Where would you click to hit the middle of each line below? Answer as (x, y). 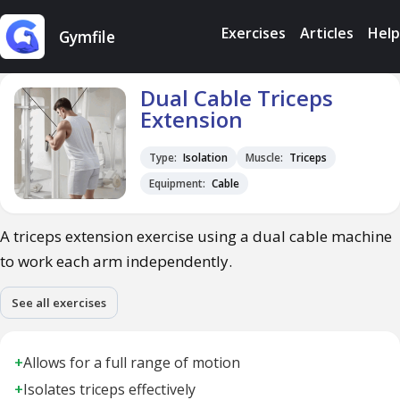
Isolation (204, 157)
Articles (327, 33)
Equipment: (177, 184)
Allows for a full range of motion (132, 362)
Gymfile (87, 37)
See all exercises (59, 303)
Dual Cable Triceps (237, 98)
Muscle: (264, 157)
